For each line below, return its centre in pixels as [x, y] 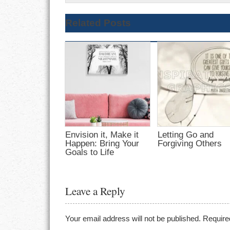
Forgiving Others [190, 143]
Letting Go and [186, 134]
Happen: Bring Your [102, 143]
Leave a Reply [95, 191]
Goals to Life [90, 152]
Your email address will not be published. [133, 218]
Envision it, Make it [102, 134]
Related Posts [98, 23]
